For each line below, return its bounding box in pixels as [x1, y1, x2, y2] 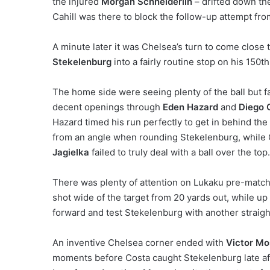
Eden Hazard [163, 101, 218, 113]
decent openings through [52, 101, 163, 113]
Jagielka [52, 146, 89, 158]
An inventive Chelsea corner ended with [52, 237, 226, 248]
